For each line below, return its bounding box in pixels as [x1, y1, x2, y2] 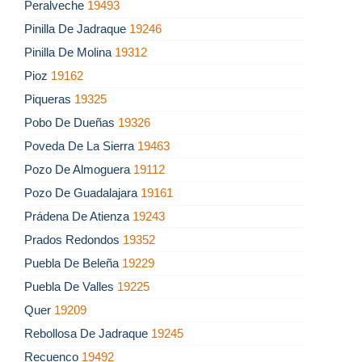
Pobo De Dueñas [24, 116, 118, 130]
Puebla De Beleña [24, 256, 122, 271]
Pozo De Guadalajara [24, 186, 141, 200]
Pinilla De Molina [24, 45, 115, 60]
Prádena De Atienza [24, 209, 133, 224]
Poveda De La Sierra [24, 139, 137, 154]
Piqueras [24, 92, 74, 107]
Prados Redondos [24, 233, 123, 247]
